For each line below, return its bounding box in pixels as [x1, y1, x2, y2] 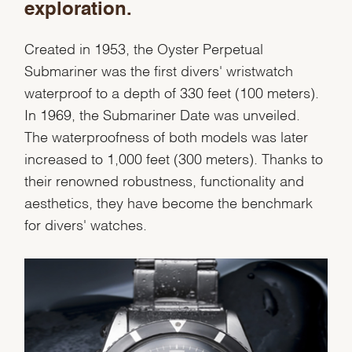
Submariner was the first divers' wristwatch [24, 66, 294, 74]
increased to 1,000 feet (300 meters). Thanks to [24, 154, 324, 162]
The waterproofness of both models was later [24, 132, 309, 140]
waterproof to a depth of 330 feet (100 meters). [24, 88, 320, 96]
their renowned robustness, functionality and [24, 176, 305, 184]
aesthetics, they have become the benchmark [24, 198, 313, 206]
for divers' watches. [24, 220, 148, 228]
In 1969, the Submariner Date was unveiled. [24, 110, 301, 118]
